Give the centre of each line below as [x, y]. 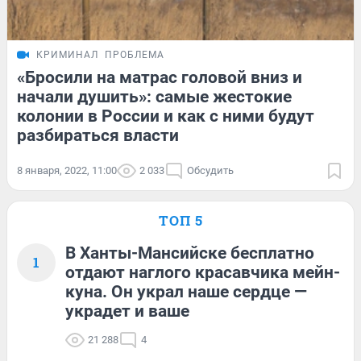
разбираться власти [98, 135]
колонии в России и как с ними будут [166, 116]
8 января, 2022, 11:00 [67, 170]
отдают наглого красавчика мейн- [203, 272]
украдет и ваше [127, 311]
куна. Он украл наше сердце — [186, 291]
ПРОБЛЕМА [135, 54]
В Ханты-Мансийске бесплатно [190, 253]
